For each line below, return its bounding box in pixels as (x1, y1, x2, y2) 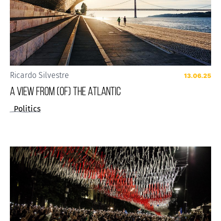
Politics (14, 104, 40, 114)
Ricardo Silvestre (10, 71, 69, 81)
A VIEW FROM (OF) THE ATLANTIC (10, 84, 121, 99)
